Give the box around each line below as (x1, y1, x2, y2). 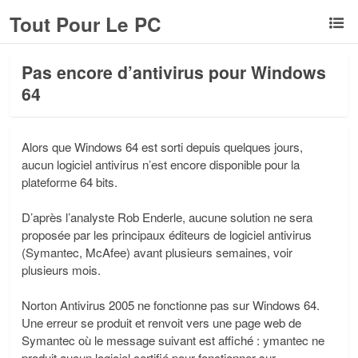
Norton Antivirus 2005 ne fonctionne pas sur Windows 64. (22, 296, 320, 313)
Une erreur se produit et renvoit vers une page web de (22, 314, 301, 331)
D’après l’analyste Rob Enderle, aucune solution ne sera (22, 209, 312, 225)
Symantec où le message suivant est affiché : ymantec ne (22, 332, 324, 348)
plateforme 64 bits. (22, 173, 117, 190)
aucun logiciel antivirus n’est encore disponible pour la (22, 156, 300, 173)
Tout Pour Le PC (10, 10, 161, 38)
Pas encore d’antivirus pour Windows (22, 60, 326, 85)
